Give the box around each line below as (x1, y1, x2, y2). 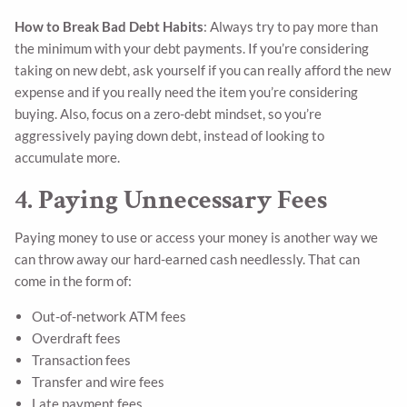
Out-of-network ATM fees (31, 308, 186, 325)
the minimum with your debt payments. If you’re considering (15, 39, 370, 56)
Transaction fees (31, 352, 131, 369)
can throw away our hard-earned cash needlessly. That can (15, 251, 361, 268)
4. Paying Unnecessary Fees (15, 182, 328, 218)
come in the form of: (15, 273, 133, 290)
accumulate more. (15, 148, 121, 165)
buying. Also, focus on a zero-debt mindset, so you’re (15, 104, 323, 122)
